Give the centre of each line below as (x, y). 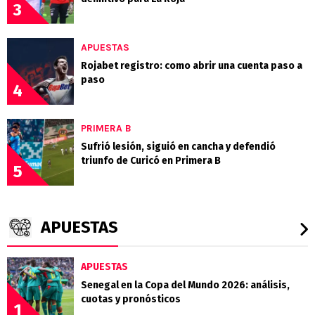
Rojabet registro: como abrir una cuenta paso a (192, 66)
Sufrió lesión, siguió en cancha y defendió (178, 147)
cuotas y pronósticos (131, 300)
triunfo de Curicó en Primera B (151, 161)
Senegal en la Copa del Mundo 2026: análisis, (185, 285)
